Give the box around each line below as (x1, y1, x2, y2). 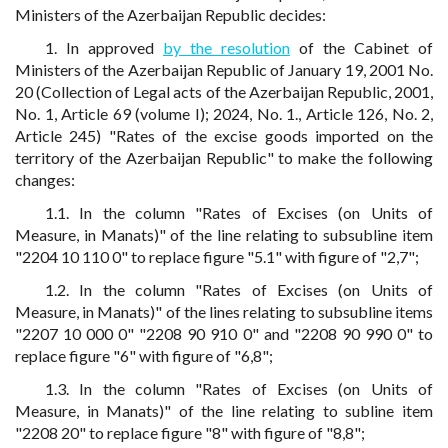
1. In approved (45, 38, 163, 57)
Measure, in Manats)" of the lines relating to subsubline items (15, 302, 433, 321)
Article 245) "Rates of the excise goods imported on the (15, 126, 433, 145)
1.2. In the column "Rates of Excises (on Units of (45, 280, 433, 299)
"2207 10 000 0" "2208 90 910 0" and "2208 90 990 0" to (15, 324, 433, 343)
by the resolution (163, 38, 290, 57)
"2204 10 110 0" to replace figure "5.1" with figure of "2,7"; (15, 247, 419, 266)
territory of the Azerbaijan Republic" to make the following (15, 148, 433, 167)
